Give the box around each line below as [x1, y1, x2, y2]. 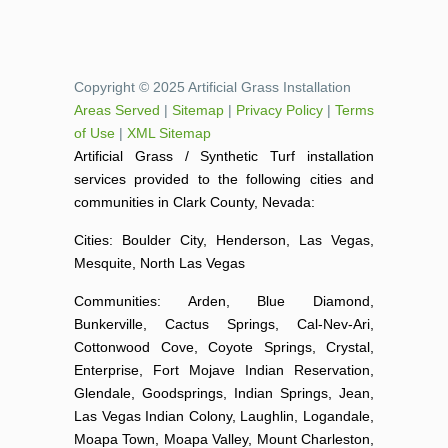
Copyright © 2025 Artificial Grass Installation [74, 78, 351, 95]
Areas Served [74, 101, 160, 118]
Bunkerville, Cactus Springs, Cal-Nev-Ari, [74, 315, 374, 332]
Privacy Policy [236, 101, 323, 118]
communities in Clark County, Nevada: [74, 193, 315, 210]
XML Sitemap [127, 124, 211, 141]
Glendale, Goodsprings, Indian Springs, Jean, [74, 384, 374, 401]
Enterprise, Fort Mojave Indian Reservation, [74, 361, 374, 378]
